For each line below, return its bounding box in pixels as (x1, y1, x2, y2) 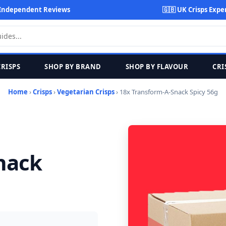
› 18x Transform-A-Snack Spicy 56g (115, 87, 218, 96)
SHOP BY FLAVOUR (125, 62, 188, 71)
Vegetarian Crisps (57, 87, 115, 96)
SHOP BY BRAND (44, 62, 101, 71)
